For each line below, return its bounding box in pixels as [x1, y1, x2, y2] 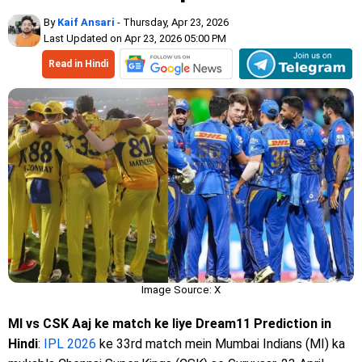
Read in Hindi [48, 58, 108, 69]
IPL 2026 [44, 335, 96, 351]
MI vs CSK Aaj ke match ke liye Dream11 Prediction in [8, 315, 331, 331]
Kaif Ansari [57, 16, 115, 28]
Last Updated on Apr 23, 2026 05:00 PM [44, 32, 226, 44]
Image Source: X [141, 283, 221, 296]
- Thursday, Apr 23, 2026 [115, 16, 229, 28]
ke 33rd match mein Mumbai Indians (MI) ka [96, 335, 345, 351]
